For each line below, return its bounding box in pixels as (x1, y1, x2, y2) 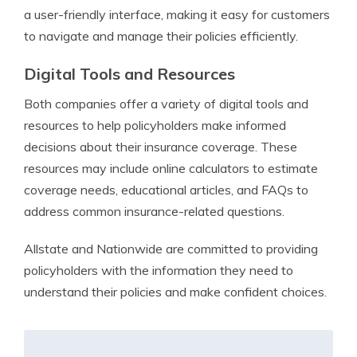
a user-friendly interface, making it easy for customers (24, 6, 330, 22)
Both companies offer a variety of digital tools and (24, 96, 308, 112)
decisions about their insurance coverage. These (24, 139, 297, 155)
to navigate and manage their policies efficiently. (24, 28, 298, 44)
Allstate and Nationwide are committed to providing (24, 241, 318, 257)
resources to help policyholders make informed (24, 117, 286, 133)
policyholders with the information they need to (24, 262, 293, 278)
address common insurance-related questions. (24, 203, 284, 219)
